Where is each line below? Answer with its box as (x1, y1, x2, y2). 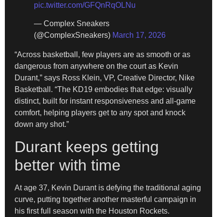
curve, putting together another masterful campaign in (15, 195, 196, 203)
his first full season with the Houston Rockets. (15, 206, 170, 215)
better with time (15, 156, 121, 174)
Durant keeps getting (15, 138, 159, 155)
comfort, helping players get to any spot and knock (15, 108, 186, 117)
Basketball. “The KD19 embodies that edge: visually (15, 85, 192, 94)
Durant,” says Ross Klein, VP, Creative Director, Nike (15, 74, 195, 82)
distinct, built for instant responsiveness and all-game (15, 97, 196, 106)
